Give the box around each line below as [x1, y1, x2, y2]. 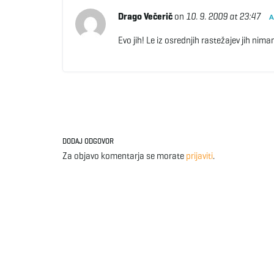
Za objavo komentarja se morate [62, 150, 186, 161]
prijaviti [186, 150, 213, 161]
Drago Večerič [117, 10, 172, 22]
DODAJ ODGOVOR [62, 136, 114, 146]
